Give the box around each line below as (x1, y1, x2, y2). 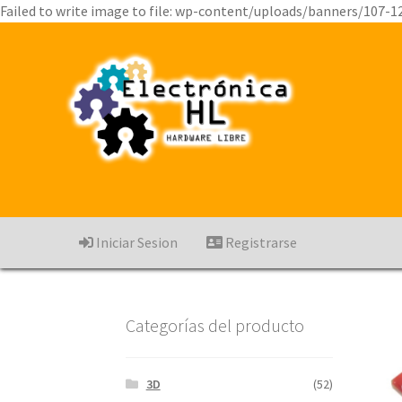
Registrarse (223, 232, 297, 251)
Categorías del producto (126, 313, 305, 336)
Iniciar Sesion (93, 232, 178, 251)
